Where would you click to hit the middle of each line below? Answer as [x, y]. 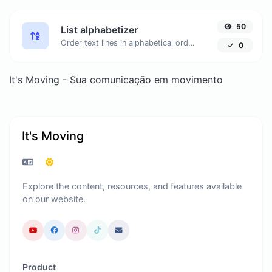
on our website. [54, 199]
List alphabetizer [99, 29]
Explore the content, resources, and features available [132, 186]
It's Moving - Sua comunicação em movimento [116, 80]
